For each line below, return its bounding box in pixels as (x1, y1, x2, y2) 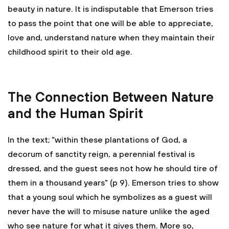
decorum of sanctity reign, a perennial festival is (8, 149, 195, 159)
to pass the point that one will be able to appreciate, (8, 18, 213, 29)
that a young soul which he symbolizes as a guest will (8, 192, 212, 202)
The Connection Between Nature (8, 89, 214, 106)
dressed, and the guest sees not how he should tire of (8, 164, 218, 174)
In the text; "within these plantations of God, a (8, 135, 187, 145)
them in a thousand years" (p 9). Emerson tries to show (8, 178, 219, 188)
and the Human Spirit (8, 106, 143, 123)
